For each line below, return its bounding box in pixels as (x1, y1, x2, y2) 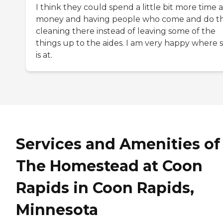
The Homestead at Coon (16, 157, 203, 176)
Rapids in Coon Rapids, (16, 179, 194, 198)
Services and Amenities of (16, 135, 220, 154)
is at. (36, 50, 52, 60)
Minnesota (16, 201, 98, 220)
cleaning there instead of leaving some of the (36, 26, 216, 36)
